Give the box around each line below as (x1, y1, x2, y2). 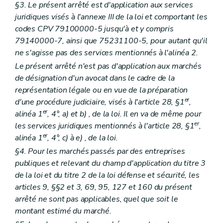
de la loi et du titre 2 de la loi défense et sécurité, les (15, 169, 200, 181)
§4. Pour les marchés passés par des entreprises (15, 145, 185, 157)
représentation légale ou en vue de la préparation (15, 84, 188, 96)
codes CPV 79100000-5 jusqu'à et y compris (15, 23, 174, 34)
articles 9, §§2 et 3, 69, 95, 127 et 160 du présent (15, 181, 192, 193)
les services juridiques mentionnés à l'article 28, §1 (15, 120, 195, 131)
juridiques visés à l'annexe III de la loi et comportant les (15, 11, 208, 22)
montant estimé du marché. (15, 205, 111, 217)
